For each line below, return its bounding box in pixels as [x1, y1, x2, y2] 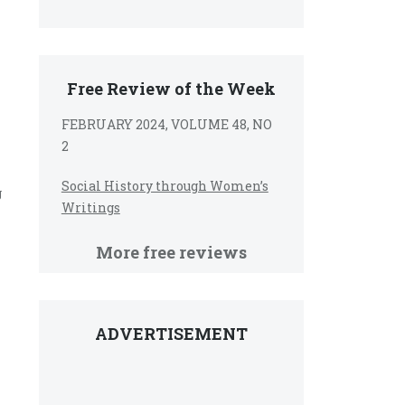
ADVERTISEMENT [94, 323, 248, 344]
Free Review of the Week [66, 78, 276, 99]
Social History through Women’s [61, 177, 268, 194]
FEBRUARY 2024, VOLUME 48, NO [61, 116, 272, 133]
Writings [61, 199, 120, 216]
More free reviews [95, 241, 247, 263]
